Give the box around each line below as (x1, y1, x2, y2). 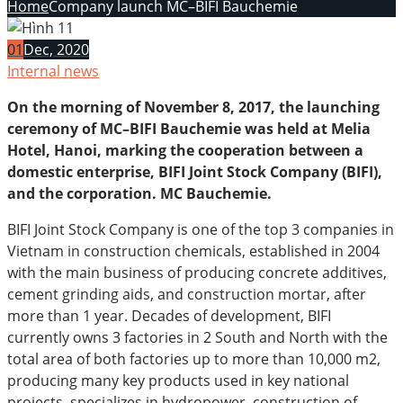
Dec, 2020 (23, 40, 89, 60)
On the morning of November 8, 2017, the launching (7, 97, 380, 118)
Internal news (7, 61, 99, 82)
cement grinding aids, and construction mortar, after (7, 284, 366, 305)
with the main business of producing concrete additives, (7, 263, 387, 283)
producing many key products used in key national (7, 371, 349, 391)
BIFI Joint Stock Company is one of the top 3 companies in (7, 219, 394, 240)
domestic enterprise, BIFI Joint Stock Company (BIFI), (7, 162, 382, 183)
